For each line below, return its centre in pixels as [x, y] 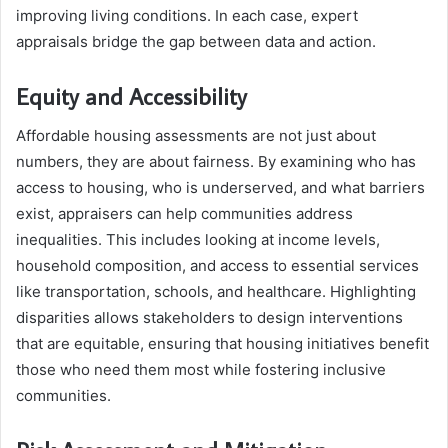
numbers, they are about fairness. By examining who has [216, 162]
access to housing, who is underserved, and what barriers [220, 188]
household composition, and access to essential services [217, 266]
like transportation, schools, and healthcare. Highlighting [216, 292]
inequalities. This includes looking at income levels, [198, 240]
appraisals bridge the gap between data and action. [196, 41]
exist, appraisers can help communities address [184, 214]
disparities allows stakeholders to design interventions [209, 318]
